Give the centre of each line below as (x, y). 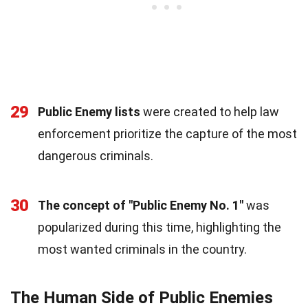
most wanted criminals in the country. (142, 249)
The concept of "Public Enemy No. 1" (141, 205)
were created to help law (210, 111)
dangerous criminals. (96, 155)
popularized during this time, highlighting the (159, 227)
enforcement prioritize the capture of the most (167, 133)
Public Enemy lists (89, 111)
